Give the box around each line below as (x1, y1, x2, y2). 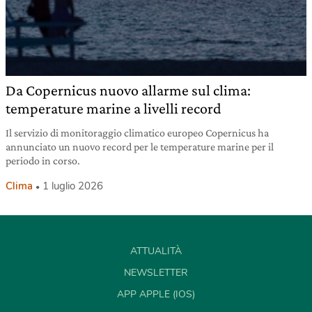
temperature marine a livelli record (6, 99, 221, 117)
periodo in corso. (6, 154, 80, 166)
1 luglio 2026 (42, 178, 103, 193)
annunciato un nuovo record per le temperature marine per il (6, 140, 274, 153)
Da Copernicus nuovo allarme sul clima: (6, 81, 251, 99)
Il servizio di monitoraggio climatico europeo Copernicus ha (6, 126, 269, 139)
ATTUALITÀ (130, 244, 182, 258)
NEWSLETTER (124, 265, 188, 279)
